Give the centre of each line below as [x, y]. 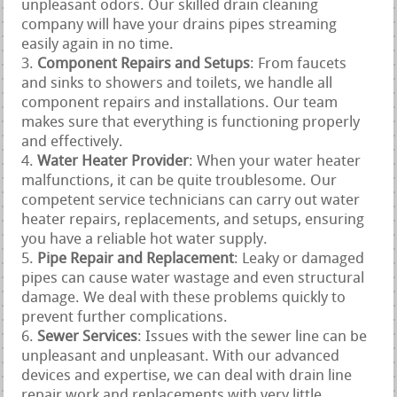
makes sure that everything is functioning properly [191, 123]
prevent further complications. [125, 318]
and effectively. [73, 143]
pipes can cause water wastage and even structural [193, 279]
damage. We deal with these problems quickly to [184, 299]
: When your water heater [275, 162]
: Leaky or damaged [300, 260]
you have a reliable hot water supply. [145, 240]
